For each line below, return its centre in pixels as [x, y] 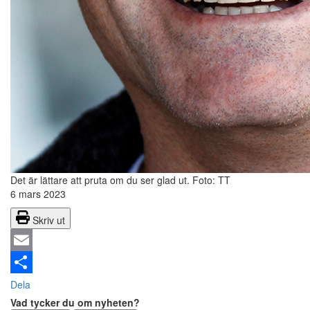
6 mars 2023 [38, 194]
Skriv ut [49, 220]
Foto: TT [211, 180]
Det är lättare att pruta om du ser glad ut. [101, 180]
